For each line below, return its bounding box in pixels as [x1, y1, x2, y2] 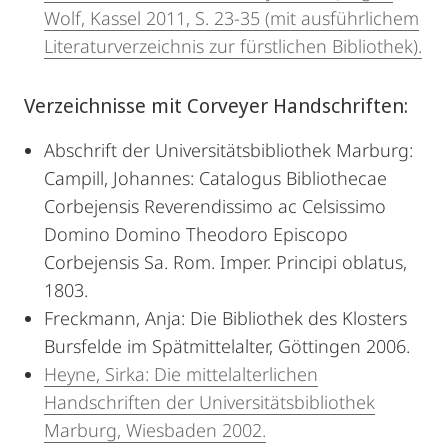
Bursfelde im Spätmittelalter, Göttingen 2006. [44, 334, 410, 358]
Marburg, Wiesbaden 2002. [44, 418, 266, 442]
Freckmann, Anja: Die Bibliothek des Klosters [44, 306, 407, 330]
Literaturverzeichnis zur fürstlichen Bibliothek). [44, 34, 422, 58]
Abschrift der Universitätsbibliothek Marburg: [44, 138, 413, 162]
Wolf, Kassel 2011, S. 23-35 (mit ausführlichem [44, 6, 419, 30]
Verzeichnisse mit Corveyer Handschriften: [24, 92, 408, 119]
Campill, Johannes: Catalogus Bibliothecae [44, 166, 387, 190]
